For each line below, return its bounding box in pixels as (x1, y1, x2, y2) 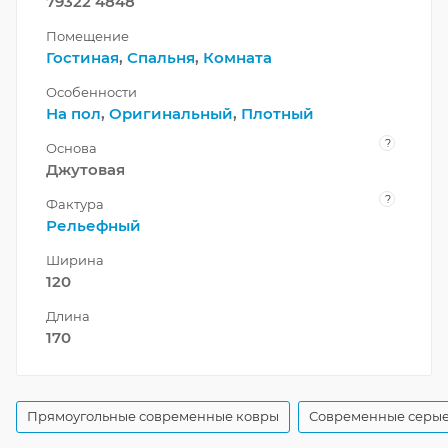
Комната (203, 48, 272, 68)
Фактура (46, 196, 104, 213)
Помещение (46, 28, 129, 45)
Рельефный (46, 216, 141, 236)
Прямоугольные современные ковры (27, 408, 279, 425)
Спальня (127, 48, 195, 68)
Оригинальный (109, 104, 233, 124)
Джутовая (46, 160, 125, 180)
